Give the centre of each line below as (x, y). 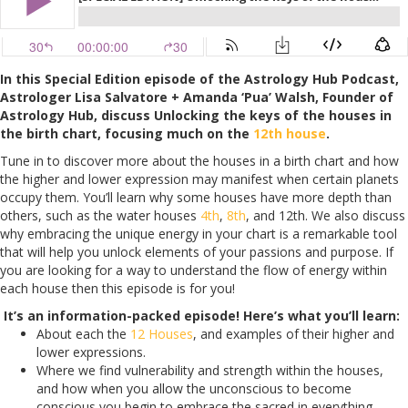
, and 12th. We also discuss (326, 215)
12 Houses (162, 333)
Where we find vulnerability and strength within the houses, (210, 370)
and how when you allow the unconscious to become (194, 388)
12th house (290, 133)
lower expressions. (91, 352)
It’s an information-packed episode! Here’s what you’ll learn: (202, 315)
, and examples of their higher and (294, 333)
